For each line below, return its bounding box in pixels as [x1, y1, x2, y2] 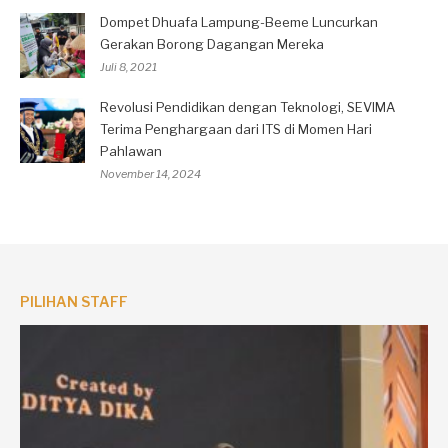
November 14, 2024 [100, 167, 201, 182]
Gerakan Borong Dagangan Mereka [100, 36, 324, 53]
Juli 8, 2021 [100, 60, 157, 75]
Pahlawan [100, 143, 162, 160]
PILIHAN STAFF [20, 293, 128, 311]
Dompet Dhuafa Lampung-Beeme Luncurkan [100, 14, 378, 31]
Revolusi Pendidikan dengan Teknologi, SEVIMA [100, 99, 395, 116]
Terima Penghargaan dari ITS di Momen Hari [100, 121, 372, 138]
